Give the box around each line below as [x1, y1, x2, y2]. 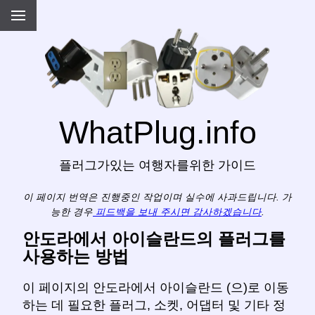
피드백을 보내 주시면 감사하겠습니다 [93, 206, 262, 217]
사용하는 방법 [22, 247, 129, 266]
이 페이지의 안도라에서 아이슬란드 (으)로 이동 [22, 281, 289, 295]
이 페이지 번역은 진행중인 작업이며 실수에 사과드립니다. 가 [23, 191, 292, 202]
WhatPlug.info [58, 115, 257, 150]
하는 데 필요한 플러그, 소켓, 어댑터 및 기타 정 [22, 298, 285, 313]
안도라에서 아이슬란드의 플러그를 [22, 229, 285, 249]
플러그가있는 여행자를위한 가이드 [59, 158, 256, 173]
